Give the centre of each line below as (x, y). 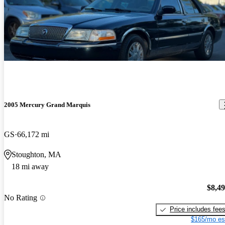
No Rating (21, 198)
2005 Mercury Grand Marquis (47, 104)
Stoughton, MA (36, 154)
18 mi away (30, 166)
